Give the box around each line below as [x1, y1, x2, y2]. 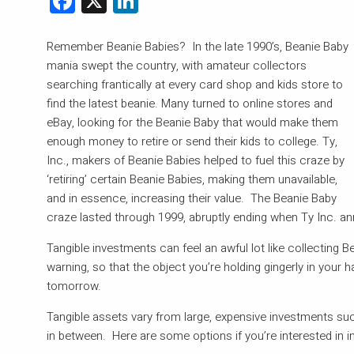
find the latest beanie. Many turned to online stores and [47, 95, 333, 113]
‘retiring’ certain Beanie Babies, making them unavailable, [47, 171, 338, 189]
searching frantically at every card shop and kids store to [47, 76, 344, 94]
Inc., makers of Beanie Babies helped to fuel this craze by [47, 152, 345, 170]
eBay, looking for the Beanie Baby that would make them [47, 114, 339, 132]
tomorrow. [47, 277, 108, 296]
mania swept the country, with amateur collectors [47, 57, 307, 75]
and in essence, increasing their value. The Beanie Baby [47, 190, 337, 208]
